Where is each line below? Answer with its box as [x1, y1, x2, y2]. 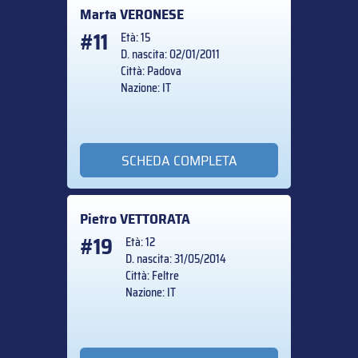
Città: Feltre [125, 266, 179, 284]
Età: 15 [121, 29, 150, 47]
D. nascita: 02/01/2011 [121, 46, 220, 64]
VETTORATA [120, 207, 190, 230]
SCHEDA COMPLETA [121, 149, 237, 172]
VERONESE [120, 3, 184, 26]
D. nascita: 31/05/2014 [125, 249, 226, 268]
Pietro [80, 207, 120, 230]
